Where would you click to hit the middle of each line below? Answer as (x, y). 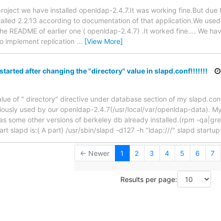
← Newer (95, 153)
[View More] (104, 41)
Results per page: (149, 179)
